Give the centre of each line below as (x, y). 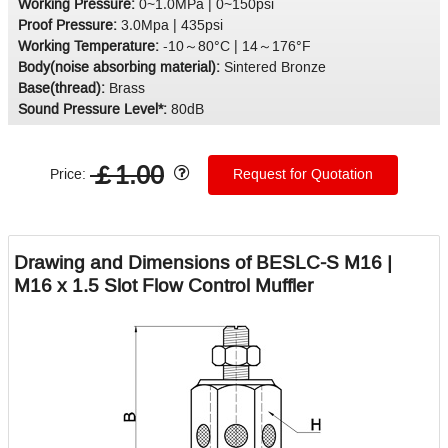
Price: (70, 174)
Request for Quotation (303, 174)
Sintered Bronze (275, 67)
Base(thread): (63, 88)
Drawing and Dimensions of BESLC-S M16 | (203, 262)
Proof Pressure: (69, 25)
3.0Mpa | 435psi (172, 25)
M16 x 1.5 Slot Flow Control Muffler (163, 285)
